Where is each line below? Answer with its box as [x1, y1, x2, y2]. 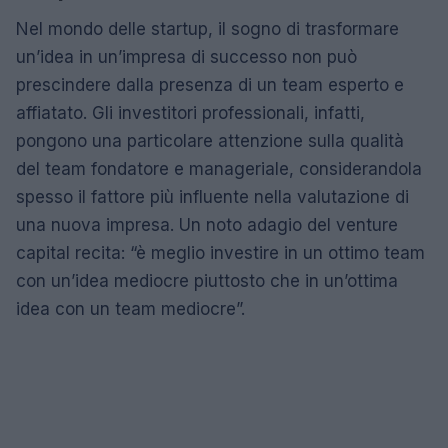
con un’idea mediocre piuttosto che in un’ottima [16, 271, 398, 291]
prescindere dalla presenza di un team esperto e [16, 75, 404, 95]
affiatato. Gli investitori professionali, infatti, [16, 103, 365, 123]
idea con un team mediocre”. [16, 299, 245, 319]
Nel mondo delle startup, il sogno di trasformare [16, 19, 399, 39]
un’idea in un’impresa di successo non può [16, 47, 357, 67]
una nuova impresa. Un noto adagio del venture [16, 215, 398, 235]
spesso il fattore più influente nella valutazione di [16, 187, 409, 207]
